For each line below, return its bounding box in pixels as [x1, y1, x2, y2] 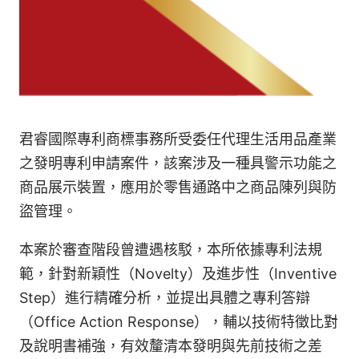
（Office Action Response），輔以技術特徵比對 [19, 313, 338, 331]
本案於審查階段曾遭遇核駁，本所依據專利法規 [19, 241, 322, 259]
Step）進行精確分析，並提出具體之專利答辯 [19, 289, 310, 307]
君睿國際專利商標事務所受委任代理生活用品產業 [19, 131, 337, 148]
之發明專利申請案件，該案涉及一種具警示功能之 [19, 155, 337, 172]
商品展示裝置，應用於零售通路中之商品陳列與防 [19, 179, 337, 196]
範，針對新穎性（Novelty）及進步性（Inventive [19, 265, 337, 283]
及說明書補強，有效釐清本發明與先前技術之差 [19, 337, 322, 355]
